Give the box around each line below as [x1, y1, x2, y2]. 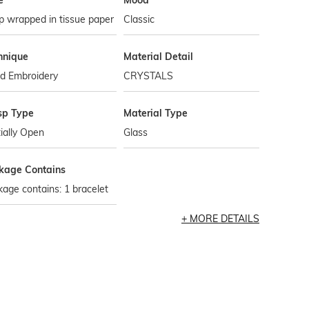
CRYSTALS [123, 70, 174, 82]
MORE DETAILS [189, 212, 259, 225]
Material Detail [123, 50, 194, 63]
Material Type [123, 107, 188, 119]
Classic [123, 13, 155, 26]
